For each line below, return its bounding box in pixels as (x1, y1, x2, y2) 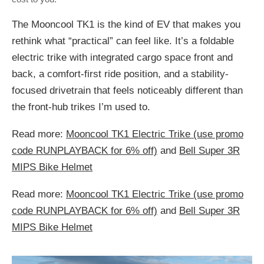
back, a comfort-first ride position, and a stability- (12, 68, 229, 80)
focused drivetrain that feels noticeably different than (12, 85, 243, 97)
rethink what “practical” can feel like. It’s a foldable (12, 35, 234, 47)
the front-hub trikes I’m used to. (12, 101, 150, 113)
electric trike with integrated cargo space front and (12, 52, 233, 64)
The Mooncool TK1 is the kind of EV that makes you (12, 19, 240, 31)
